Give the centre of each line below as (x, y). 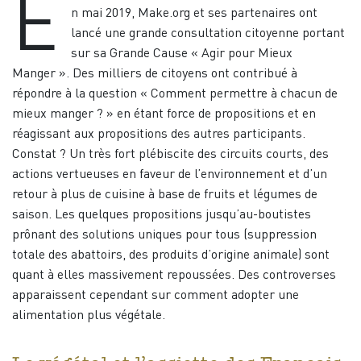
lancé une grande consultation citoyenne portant (208, 34)
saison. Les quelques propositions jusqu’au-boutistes (162, 215)
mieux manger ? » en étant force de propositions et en (164, 114)
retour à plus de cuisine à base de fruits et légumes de (165, 195)
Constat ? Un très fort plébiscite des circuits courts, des (170, 155)
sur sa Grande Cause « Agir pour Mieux (182, 54)
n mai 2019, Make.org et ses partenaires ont (194, 14)
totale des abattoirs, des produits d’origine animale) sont (171, 255)
